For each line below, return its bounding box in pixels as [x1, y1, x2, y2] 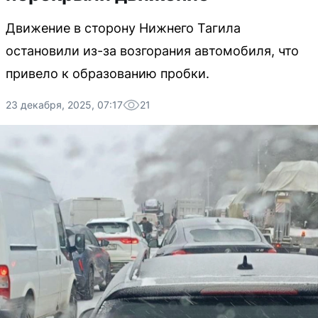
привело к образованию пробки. [6, 66, 209, 81]
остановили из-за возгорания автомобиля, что [6, 43, 299, 58]
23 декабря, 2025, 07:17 [6, 99, 123, 111]
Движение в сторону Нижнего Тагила [6, 21, 241, 35]
